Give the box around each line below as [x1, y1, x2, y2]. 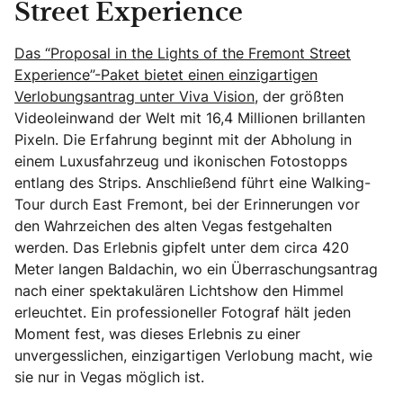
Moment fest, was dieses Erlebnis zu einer [14, 324, 300, 345]
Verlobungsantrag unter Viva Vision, [14, 86, 258, 107]
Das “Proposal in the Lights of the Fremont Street [14, 43, 351, 64]
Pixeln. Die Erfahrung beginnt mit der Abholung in [14, 130, 352, 150]
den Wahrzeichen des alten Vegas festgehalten [14, 216, 332, 237]
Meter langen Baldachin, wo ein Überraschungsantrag [14, 259, 378, 280]
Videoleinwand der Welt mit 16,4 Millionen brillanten [14, 108, 365, 129]
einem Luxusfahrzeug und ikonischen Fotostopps [14, 151, 347, 172]
